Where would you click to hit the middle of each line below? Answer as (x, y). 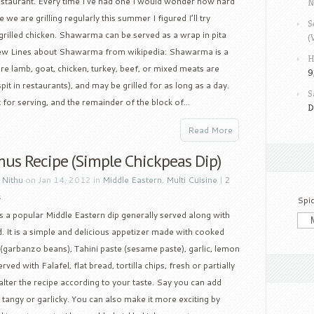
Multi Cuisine (192, 180)
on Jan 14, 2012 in (63, 180)
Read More (210, 130)
